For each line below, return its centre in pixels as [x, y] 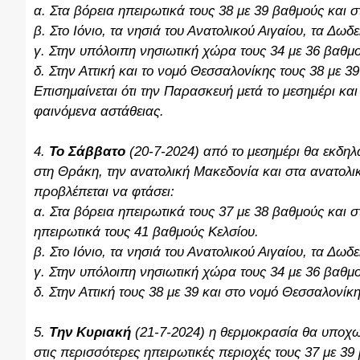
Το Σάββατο [87, 151]
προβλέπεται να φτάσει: [104, 192]
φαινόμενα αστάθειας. [99, 111]
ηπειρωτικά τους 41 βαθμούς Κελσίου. [146, 232]
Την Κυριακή [92, 332]
